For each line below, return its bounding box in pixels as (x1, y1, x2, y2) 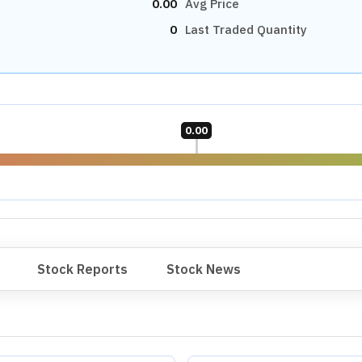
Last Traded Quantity (185, 21, 307, 37)
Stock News (166, 261, 241, 277)
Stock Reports (37, 261, 128, 277)
